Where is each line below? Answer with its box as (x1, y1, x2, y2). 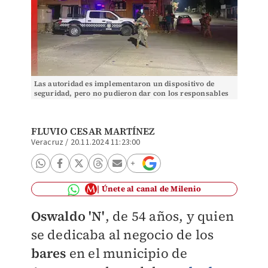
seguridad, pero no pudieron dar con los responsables (33, 89, 229, 98)
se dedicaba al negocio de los (31, 226, 214, 243)
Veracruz (31, 136, 64, 148)
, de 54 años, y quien (105, 207, 234, 225)
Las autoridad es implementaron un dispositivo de (33, 79, 215, 89)
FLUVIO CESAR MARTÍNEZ (31, 124, 155, 138)
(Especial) (33, 98, 71, 108)
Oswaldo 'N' (31, 207, 105, 225)
